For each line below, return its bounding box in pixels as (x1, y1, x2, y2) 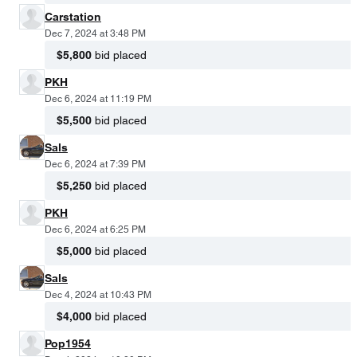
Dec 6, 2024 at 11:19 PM (45, 93, 151, 105)
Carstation (45, 10, 101, 24)
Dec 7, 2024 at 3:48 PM (45, 28, 146, 40)
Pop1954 (45, 337, 91, 351)
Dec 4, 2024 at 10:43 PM (45, 289, 151, 301)
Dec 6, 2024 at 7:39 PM (45, 159, 146, 171)
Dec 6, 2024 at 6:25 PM (45, 224, 146, 236)
